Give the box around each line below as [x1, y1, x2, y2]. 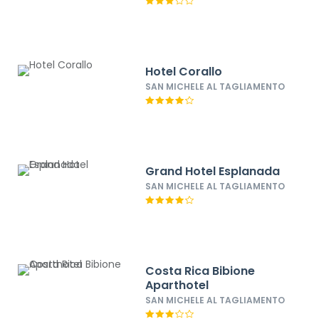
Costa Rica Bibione [145, 263, 256, 279]
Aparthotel [145, 277, 209, 293]
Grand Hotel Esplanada [145, 163, 281, 179]
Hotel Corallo [145, 63, 223, 80]
